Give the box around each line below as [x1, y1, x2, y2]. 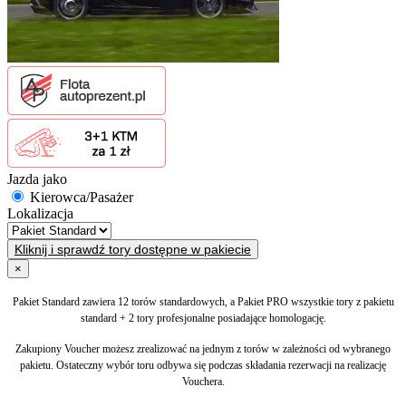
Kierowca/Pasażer [30, 188, 133, 205]
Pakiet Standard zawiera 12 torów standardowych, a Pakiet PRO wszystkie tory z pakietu [12, 295, 394, 308]
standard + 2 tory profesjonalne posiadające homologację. [80, 311, 326, 324]
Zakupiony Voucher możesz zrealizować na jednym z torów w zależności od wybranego [15, 342, 391, 355]
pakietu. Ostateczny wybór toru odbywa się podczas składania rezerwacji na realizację [20, 358, 386, 372]
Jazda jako [7, 170, 67, 187]
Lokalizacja [7, 205, 73, 221]
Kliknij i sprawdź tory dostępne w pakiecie [14, 241, 251, 256]
